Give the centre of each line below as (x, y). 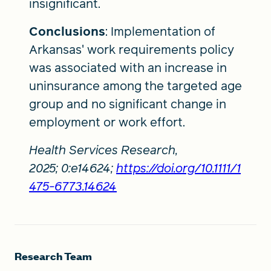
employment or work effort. (107, 122)
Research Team (53, 256)
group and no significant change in (128, 104)
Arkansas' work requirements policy (132, 49)
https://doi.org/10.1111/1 (178, 168)
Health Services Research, (103, 150)
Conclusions (67, 31)
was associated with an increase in (128, 67)
